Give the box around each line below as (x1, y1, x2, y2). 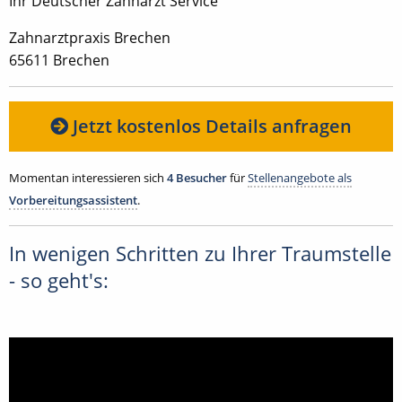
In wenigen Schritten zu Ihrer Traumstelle (9, 240, 391, 267)
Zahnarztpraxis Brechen (9, 27, 170, 48)
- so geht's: (9, 267, 109, 293)
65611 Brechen (9, 49, 109, 70)
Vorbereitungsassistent (9, 191, 137, 208)
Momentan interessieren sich (9, 169, 167, 186)
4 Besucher (167, 169, 227, 186)
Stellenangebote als (248, 169, 352, 186)
